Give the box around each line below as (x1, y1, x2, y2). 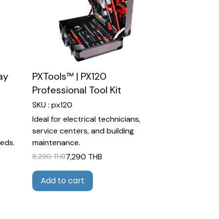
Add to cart (40, 175, 85, 186)
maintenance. (32, 137, 80, 148)
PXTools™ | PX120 (32, 69, 107, 83)
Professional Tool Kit (32, 83, 121, 96)
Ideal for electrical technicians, (32, 113, 140, 124)
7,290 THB (65, 151, 102, 162)
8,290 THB (32, 152, 66, 161)
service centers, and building (32, 125, 134, 136)
